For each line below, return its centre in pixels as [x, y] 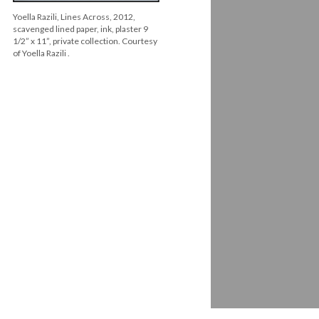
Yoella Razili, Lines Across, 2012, [74, 16]
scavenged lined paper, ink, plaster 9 [80, 28]
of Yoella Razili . [41, 53]
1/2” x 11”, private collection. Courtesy [85, 41]
